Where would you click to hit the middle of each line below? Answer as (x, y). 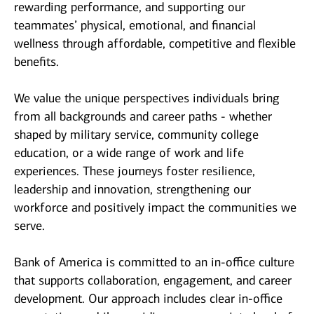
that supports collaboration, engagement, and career (153, 281)
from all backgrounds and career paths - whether (143, 117)
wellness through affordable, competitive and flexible (155, 44)
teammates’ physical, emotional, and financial (135, 26)
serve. (29, 226)
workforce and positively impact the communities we (155, 208)
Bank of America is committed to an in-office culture (154, 262)
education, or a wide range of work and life (129, 153)
